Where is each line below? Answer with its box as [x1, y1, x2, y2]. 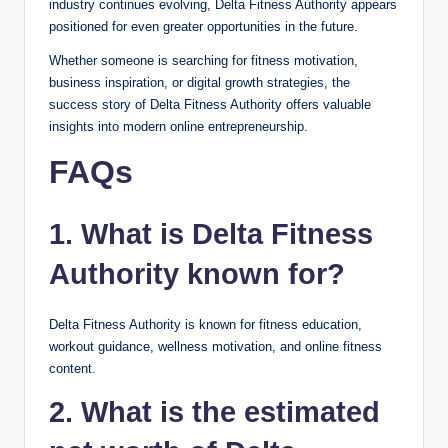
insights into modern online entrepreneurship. [49, 119, 308, 135]
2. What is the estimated [49, 396, 380, 429]
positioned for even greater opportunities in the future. [49, 19, 358, 35]
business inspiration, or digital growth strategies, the [49, 75, 350, 91]
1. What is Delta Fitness [49, 218, 373, 251]
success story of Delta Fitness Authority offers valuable [49, 97, 371, 113]
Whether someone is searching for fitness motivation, [49, 53, 358, 69]
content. [49, 361, 96, 377]
